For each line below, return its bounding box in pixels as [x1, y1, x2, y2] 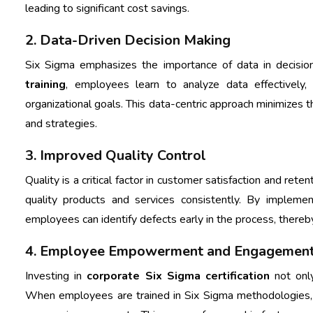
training [25, 76, 66, 92]
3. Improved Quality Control [25, 145, 206, 165]
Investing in [25, 268, 87, 284]
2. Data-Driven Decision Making [25, 30, 231, 50]
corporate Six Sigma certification [87, 268, 270, 284]
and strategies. [25, 115, 97, 131]
